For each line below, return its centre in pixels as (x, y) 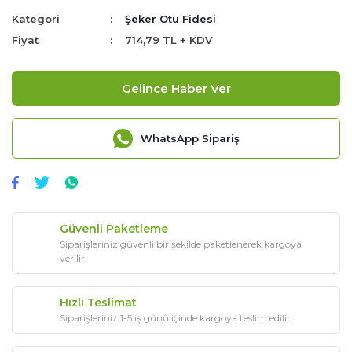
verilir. (73, 258)
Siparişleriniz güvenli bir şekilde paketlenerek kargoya (181, 244)
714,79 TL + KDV (169, 40)
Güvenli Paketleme (114, 229)
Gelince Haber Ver (176, 88)
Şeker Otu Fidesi (171, 19)
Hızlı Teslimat (98, 303)
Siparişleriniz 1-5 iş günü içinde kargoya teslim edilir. (176, 318)
